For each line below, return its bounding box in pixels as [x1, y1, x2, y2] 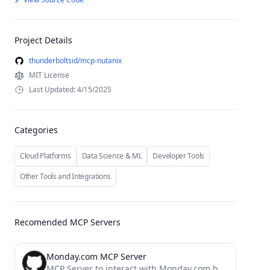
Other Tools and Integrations [20, 171, 111, 181]
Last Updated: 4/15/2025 [29, 84, 111, 95]
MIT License [29, 70, 69, 80]
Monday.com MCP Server [46, 251, 146, 262]
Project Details [14, 34, 72, 46]
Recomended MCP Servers [14, 216, 121, 228]
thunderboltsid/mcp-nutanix [29, 55, 122, 66]
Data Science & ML [81, 151, 142, 161]
